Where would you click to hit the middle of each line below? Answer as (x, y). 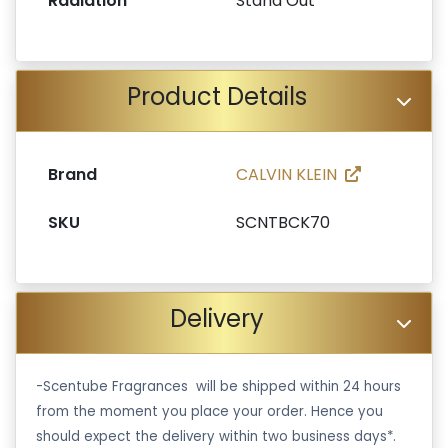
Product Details (217, 96)
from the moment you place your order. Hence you (209, 411)
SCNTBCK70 (283, 222)
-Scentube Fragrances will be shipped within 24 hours (218, 386)
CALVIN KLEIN (286, 174)
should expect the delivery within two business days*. (216, 436)
